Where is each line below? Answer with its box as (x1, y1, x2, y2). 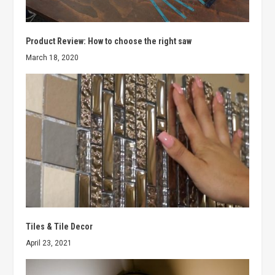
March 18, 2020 (26, 53, 79, 63)
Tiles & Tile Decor (26, 222, 93, 232)
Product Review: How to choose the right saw (26, 36, 192, 47)
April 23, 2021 (26, 239, 72, 248)
